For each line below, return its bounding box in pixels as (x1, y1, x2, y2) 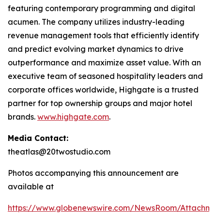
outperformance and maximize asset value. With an (8, 58, 201, 67)
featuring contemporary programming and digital (8, 3, 195, 13)
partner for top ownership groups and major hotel (8, 98, 192, 108)
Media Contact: (8, 133, 68, 143)
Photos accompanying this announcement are (8, 168, 179, 178)
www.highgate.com (37, 112, 109, 122)
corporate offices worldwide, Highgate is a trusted (8, 85, 199, 94)
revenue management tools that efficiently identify (8, 31, 199, 40)
